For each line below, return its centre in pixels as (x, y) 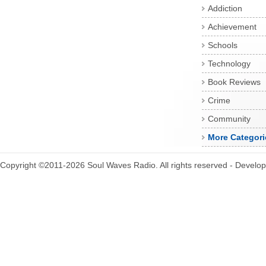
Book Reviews (234, 82)
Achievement (232, 27)
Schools (223, 45)
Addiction (225, 8)
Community (229, 119)
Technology (229, 64)
